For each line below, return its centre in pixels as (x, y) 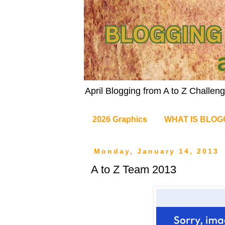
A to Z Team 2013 (134, 169)
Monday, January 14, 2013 (156, 151)
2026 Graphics (120, 119)
